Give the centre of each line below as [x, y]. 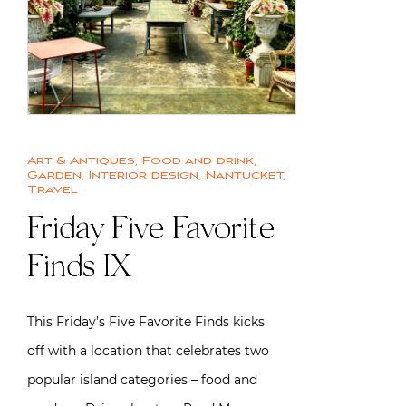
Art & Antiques [81, 160]
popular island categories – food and [142, 379]
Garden [54, 175]
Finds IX [78, 269]
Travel [53, 189]
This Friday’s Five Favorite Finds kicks [146, 321]
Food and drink [198, 160]
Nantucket [244, 175]
